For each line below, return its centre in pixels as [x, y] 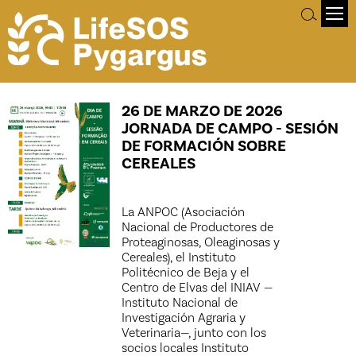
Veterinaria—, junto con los [194, 333]
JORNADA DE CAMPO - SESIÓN [230, 128]
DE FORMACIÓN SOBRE [204, 146]
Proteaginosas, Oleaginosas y [201, 242]
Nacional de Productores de [198, 227]
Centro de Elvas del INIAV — [197, 287]
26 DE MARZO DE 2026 [203, 111]
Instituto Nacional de [180, 302]
